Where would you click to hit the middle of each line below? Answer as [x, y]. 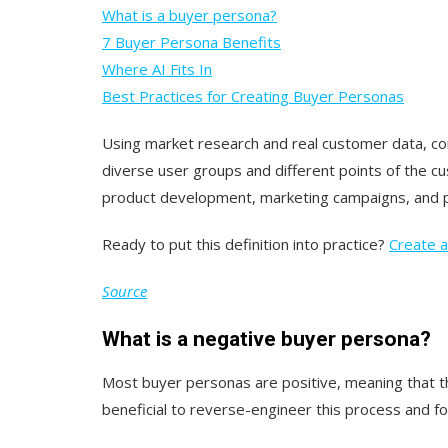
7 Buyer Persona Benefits [191, 41]
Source [124, 290]
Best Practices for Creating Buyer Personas [253, 95]
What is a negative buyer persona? [266, 338]
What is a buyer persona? [189, 14]
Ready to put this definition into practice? [245, 243]
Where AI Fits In [157, 68]
